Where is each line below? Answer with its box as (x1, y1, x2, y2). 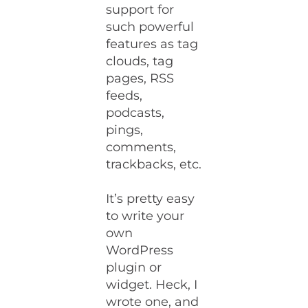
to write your (106, 208, 185, 223)
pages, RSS (106, 71, 175, 86)
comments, (106, 140, 177, 155)
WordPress (106, 243, 174, 258)
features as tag (106, 36, 199, 52)
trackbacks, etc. (106, 157, 202, 172)
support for (106, 2, 175, 17)
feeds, (106, 88, 143, 103)
